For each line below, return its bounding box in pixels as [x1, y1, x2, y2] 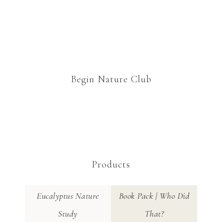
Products [92, 159, 130, 170]
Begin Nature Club [70, 73, 152, 85]
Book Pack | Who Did [118, 190, 190, 202]
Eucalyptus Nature [37, 190, 99, 202]
